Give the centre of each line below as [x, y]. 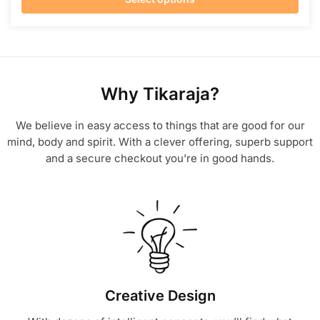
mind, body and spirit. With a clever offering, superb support [160, 142]
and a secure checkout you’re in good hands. [160, 159]
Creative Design [160, 295]
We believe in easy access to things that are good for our [160, 126]
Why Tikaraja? [160, 94]
